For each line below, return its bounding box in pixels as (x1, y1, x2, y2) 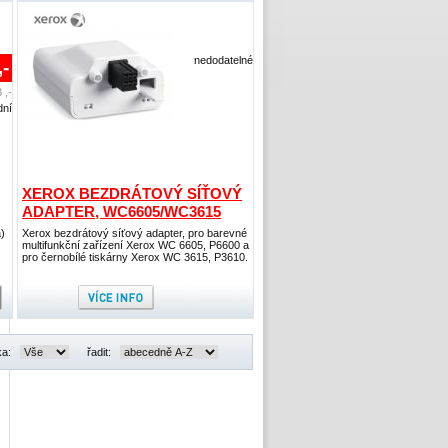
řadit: (87, 346, 114, 358)
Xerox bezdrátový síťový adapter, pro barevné (22, 227, 247, 239)
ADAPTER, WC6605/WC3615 (22, 203, 221, 220)
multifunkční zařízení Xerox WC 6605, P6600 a (22, 239, 249, 251)
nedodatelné (194, 54, 253, 66)
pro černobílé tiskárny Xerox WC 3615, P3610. (22, 251, 248, 263)
